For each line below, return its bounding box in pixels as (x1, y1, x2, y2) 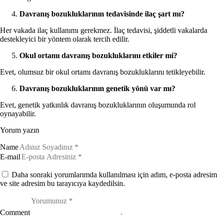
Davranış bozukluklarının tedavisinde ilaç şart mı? (19, 10, 185, 18)
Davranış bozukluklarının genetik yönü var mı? (19, 84, 175, 93)
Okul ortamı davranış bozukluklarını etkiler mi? (19, 51, 177, 60)
